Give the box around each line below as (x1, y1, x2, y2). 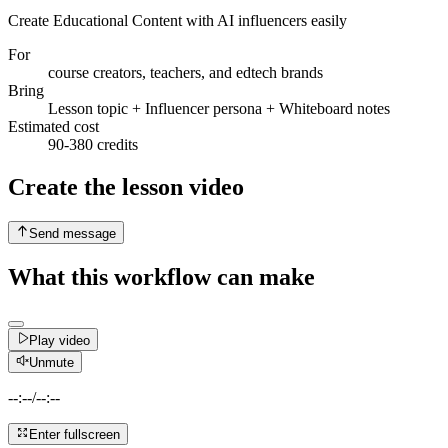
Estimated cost (8, 118, 99, 136)
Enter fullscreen (29, 427, 121, 443)
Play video (29, 332, 91, 348)
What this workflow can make (8, 263, 315, 290)
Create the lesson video (8, 174, 244, 201)
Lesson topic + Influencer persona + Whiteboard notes (48, 100, 390, 118)
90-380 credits (48, 136, 138, 154)
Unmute (29, 355, 75, 371)
